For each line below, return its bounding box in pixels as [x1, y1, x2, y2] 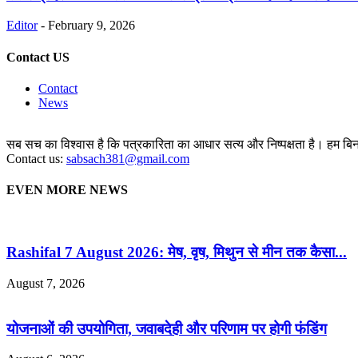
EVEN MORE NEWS [6, 183, 128, 197]
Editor [6, 18, 38, 33]
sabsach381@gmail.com [66, 152, 189, 165]
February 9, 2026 [48, 18, 135, 33]
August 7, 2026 [6, 276, 85, 290]
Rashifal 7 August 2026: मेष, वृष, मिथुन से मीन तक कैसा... [6, 244, 347, 261]
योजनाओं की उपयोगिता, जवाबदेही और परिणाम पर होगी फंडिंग [6, 320, 327, 337]
